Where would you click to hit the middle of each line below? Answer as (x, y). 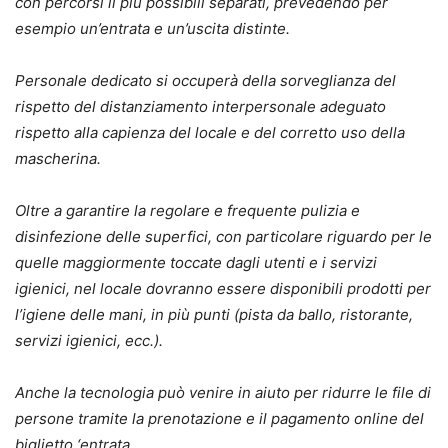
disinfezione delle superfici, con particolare (171, 236)
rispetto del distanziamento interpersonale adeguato (200, 106)
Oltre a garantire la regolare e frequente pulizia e (187, 210)
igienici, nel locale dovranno (116, 288)
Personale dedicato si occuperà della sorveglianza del (205, 80)
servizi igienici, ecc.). (89, 340)
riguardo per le (379, 236)
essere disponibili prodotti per (324, 288)
